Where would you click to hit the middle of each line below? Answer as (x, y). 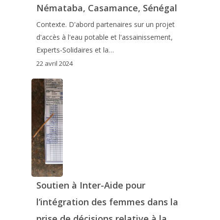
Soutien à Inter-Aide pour (91, 185)
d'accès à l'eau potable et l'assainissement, (104, 37)
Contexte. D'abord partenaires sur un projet (105, 24)
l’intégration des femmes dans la (107, 202)
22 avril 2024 (54, 63)
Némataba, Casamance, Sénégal (107, 8)
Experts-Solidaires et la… (75, 50)
